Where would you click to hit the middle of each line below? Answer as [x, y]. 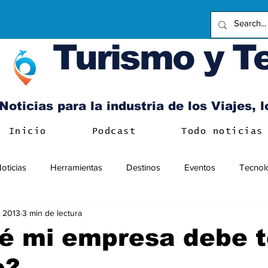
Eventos [200, 167]
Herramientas [76, 167]
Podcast [114, 131]
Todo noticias [222, 131]
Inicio [28, 131]
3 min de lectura [52, 213]
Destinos [143, 167]
